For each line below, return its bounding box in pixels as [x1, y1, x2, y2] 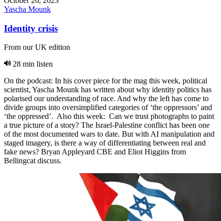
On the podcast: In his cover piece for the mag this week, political [4, 76, 207, 85]
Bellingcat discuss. [4, 156, 62, 165]
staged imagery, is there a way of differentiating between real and [4, 139, 206, 147]
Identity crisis [4, 23, 58, 34]
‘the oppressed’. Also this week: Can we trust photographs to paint [4, 112, 214, 121]
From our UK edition [4, 43, 70, 52]
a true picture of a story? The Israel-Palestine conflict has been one [4, 121, 210, 130]
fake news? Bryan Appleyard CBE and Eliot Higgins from [4, 147, 186, 156]
